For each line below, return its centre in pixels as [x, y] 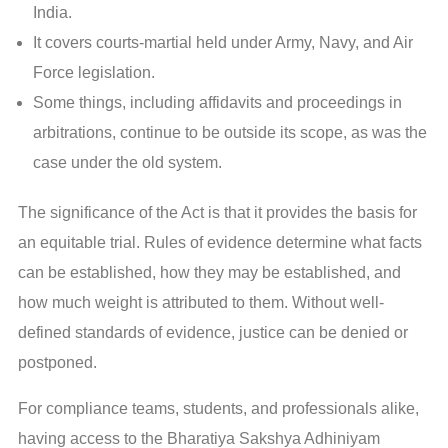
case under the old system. [127, 163]
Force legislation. [94, 73]
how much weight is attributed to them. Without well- [201, 303]
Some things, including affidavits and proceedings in [217, 103]
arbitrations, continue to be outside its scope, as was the [230, 133]
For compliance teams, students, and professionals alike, [218, 409]
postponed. [57, 363]
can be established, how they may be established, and [209, 273]
